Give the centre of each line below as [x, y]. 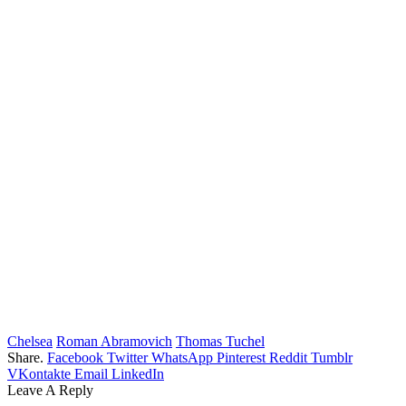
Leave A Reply [50, 391]
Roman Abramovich [114, 342]
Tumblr [332, 358]
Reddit [288, 358]
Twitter [127, 358]
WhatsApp [182, 358]
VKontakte [39, 374]
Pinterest [241, 358]
